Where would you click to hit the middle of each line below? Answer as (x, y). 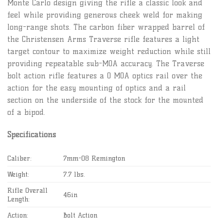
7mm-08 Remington (94, 158)
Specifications (32, 134)
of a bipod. (26, 112)
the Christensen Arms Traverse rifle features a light (103, 39)
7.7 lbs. (74, 174)
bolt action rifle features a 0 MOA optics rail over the (105, 75)
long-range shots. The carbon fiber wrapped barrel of (106, 27)
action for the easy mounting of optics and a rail (97, 88)
